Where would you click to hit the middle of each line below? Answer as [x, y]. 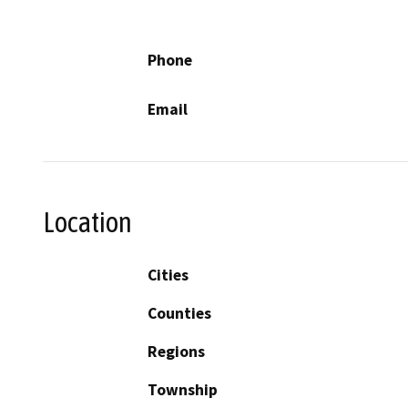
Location [87, 222]
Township [183, 390]
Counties [179, 314]
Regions [176, 352]
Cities [168, 275]
